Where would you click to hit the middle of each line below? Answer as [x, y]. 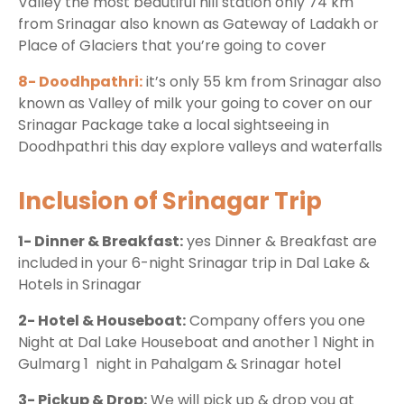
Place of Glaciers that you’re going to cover [172, 46]
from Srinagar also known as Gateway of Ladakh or [198, 24]
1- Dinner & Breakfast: [101, 242]
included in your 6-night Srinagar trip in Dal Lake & [194, 263]
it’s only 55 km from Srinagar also [262, 82]
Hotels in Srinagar [80, 285]
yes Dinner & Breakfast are [280, 242]
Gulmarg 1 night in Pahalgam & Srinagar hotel [181, 364]
